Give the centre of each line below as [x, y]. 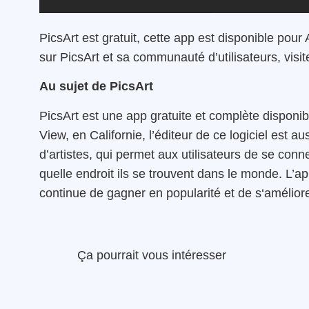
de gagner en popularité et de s [176, 193]
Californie [116, 135]
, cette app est [177, 38]
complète [234, 116]
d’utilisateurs [243, 57]
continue [63, 193]
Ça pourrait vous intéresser [152, 256]
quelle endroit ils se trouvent [118, 173]
